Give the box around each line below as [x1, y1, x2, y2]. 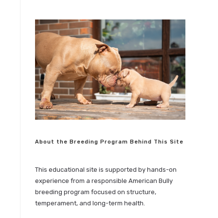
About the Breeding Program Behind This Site [35, 138, 184, 145]
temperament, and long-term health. [35, 199, 145, 207]
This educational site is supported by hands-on [35, 165, 177, 173]
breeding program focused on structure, [35, 188, 157, 196]
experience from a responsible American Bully [35, 177, 173, 184]
